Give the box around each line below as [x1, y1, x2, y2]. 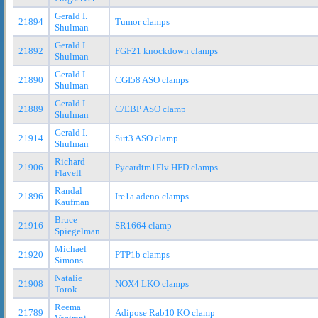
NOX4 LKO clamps [115, 278, 189, 289]
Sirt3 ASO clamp [115, 132, 178, 143]
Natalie [55, 272, 82, 283]
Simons [55, 254, 83, 265]
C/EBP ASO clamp [115, 103, 186, 114]
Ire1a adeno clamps [115, 190, 189, 202]
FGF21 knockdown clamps [115, 45, 218, 56]
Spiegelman [55, 225, 100, 236]
